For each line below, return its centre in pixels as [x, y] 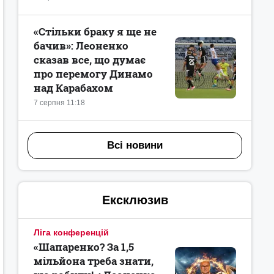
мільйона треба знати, [94, 261]
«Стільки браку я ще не [95, 31]
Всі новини [135, 145]
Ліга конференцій [71, 232]
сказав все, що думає [90, 60]
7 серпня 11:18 [59, 103]
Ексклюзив [135, 200]
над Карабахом [73, 88]
